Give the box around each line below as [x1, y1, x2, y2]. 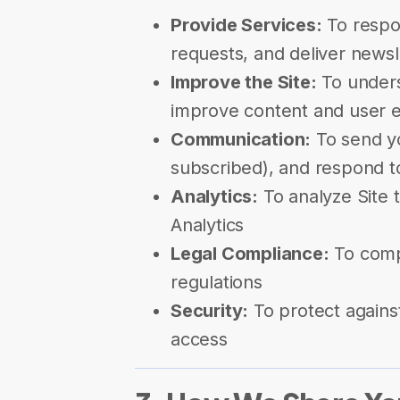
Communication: [171, 129, 312, 150]
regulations [171, 271, 262, 293]
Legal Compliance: [171, 243, 329, 264]
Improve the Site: [171, 71, 317, 93]
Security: [171, 300, 249, 321]
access [171, 329, 228, 350]
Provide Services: [171, 14, 322, 36]
